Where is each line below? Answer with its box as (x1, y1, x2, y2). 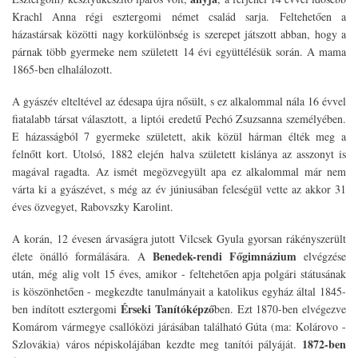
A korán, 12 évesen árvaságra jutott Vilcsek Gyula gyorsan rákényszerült (12, 231, 346, 247)
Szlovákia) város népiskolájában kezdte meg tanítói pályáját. (12, 336, 302, 352)
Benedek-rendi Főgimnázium (153, 248, 304, 265)
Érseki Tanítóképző (121, 300, 214, 318)
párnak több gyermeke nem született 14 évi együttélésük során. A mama (12, 44, 346, 60)
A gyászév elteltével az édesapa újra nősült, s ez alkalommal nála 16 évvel (12, 93, 346, 109)
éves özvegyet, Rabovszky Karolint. (12, 199, 173, 215)
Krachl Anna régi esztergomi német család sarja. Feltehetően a (12, 9, 346, 25)
